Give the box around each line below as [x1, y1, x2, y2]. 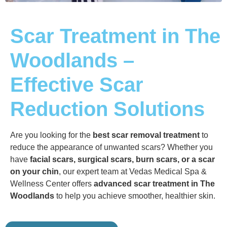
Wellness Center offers [10, 179, 94, 188]
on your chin [10, 167, 59, 176]
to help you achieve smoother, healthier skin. [54, 191, 215, 200]
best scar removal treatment [93, 130, 200, 139]
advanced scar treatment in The [94, 179, 215, 188]
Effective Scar [10, 73, 143, 96]
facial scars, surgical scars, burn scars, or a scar [30, 155, 215, 164]
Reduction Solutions [10, 97, 205, 120]
